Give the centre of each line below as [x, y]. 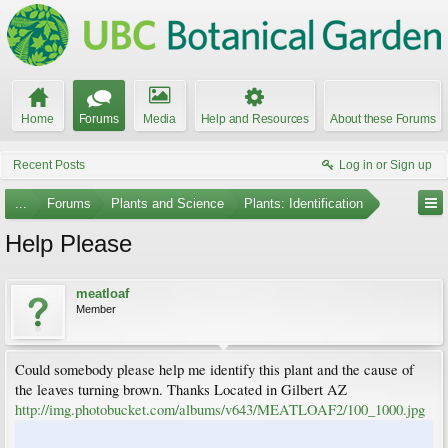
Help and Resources [254, 119]
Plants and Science [167, 203]
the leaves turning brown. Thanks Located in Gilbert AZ [181, 389]
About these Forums [383, 119]
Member [96, 309]
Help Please [68, 243]
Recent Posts [49, 165]
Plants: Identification [303, 203]
